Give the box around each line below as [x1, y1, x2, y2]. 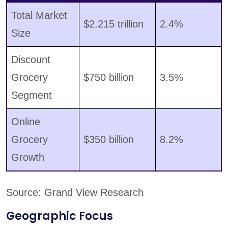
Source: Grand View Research [6, 187, 144, 198]
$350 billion [83, 134, 134, 146]
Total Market [11, 10, 67, 21]
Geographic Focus [6, 208, 113, 224]
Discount [11, 54, 50, 66]
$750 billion [83, 72, 134, 83]
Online [11, 116, 40, 128]
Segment [11, 90, 52, 101]
